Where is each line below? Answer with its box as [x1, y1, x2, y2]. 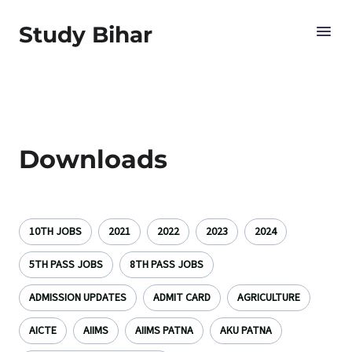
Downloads [19, 144, 167, 174]
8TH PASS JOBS [130, 257, 203, 273]
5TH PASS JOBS [29, 257, 103, 273]
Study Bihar [19, 21, 152, 48]
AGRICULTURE [237, 290, 300, 306]
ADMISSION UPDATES [29, 290, 126, 306]
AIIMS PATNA [135, 323, 193, 339]
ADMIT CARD [153, 290, 211, 306]
